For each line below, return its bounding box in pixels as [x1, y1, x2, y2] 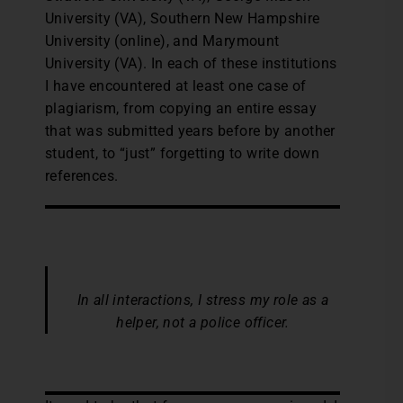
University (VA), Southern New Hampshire [45, 10, 320, 28]
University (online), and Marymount [45, 32, 280, 50]
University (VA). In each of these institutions [45, 55, 337, 73]
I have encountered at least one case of [45, 77, 307, 95]
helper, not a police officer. [116, 314, 290, 332]
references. [45, 167, 119, 185]
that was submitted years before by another [45, 122, 336, 140]
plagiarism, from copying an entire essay [45, 100, 317, 118]
